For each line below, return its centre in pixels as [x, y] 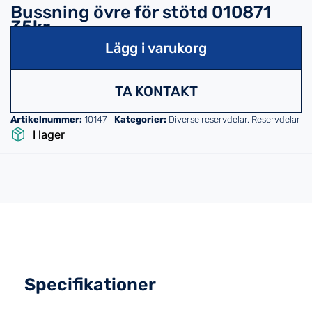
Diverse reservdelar [208, 120]
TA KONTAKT [156, 92]
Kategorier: [140, 120]
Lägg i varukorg [156, 48]
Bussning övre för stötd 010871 [141, 13]
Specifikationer [90, 285]
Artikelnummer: [47, 120]
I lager [49, 135]
